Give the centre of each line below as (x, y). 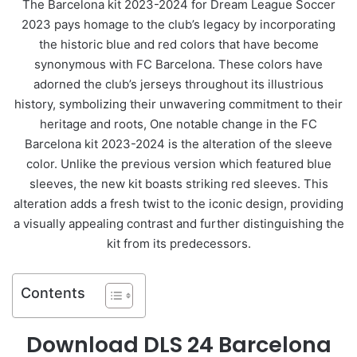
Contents (53, 292)
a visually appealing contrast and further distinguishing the (178, 223)
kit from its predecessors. (178, 243)
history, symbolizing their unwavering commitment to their (178, 104)
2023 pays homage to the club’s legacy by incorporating (178, 24)
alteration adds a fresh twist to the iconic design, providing (178, 203)
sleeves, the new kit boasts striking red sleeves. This (178, 183)
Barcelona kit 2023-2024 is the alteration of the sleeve (178, 143)
